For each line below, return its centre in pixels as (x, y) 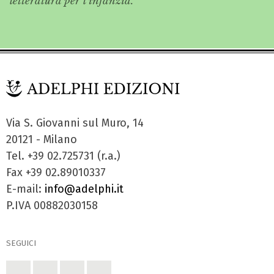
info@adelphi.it (84, 189)
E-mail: (25, 189)
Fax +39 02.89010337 (56, 172)
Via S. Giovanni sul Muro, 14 (75, 123)
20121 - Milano (42, 139)
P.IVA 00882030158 (52, 205)
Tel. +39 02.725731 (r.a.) (63, 156)
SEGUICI (21, 243)
